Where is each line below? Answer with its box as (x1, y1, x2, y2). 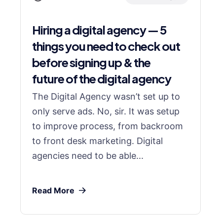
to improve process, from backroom (32, 121, 183, 131)
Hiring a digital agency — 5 (32, 22, 167, 37)
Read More (32, 185, 74, 195)
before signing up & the (32, 55, 150, 70)
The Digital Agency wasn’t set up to (32, 91, 180, 102)
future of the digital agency (32, 71, 171, 86)
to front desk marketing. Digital (32, 136, 163, 146)
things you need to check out (32, 38, 180, 53)
